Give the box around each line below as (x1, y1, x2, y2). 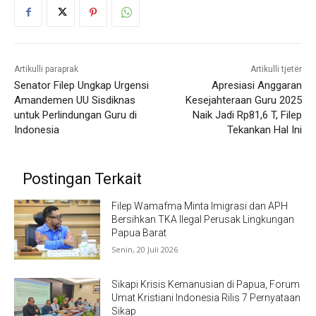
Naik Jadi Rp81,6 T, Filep (192, 108, 302, 121)
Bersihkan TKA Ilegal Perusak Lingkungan (111, 213, 295, 225)
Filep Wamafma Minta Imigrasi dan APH (111, 200, 288, 212)
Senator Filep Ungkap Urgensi (14, 78, 149, 92)
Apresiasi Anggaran (211, 78, 302, 92)
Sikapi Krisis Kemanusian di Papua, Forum (111, 279, 300, 291)
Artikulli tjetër (250, 63, 302, 74)
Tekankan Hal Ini (226, 123, 302, 136)
